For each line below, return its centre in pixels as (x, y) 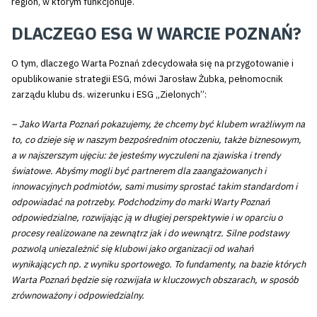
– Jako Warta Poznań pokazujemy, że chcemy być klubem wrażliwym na (158, 124)
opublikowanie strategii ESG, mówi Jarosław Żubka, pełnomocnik (147, 79)
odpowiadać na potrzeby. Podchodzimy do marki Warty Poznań (140, 202)
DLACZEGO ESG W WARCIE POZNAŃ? (156, 34)
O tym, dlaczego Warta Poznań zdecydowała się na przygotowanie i (152, 64)
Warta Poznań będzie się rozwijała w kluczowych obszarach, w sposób (155, 279)
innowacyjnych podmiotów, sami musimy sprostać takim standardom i (154, 186)
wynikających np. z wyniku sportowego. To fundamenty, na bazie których (158, 264)
